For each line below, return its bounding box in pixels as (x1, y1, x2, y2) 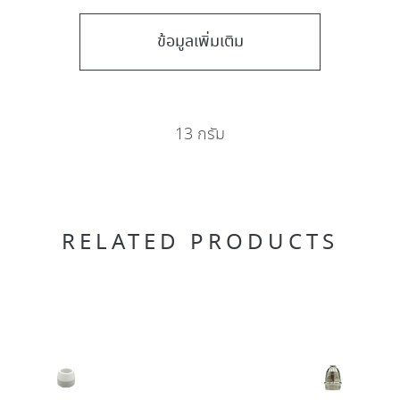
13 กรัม (175, 123, 225, 147)
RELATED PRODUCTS (62, 227, 338, 259)
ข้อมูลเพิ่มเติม (156, 29, 244, 54)
